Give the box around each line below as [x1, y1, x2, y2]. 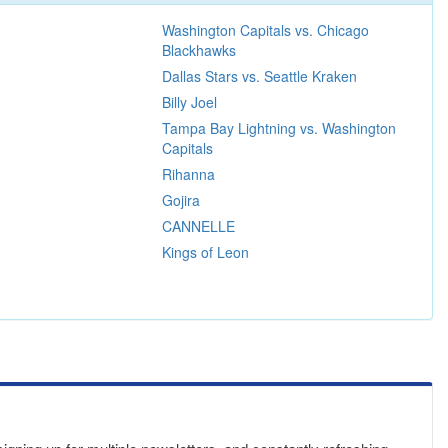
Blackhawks [161, 39, 236, 60]
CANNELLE [161, 215, 235, 236]
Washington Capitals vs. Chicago [161, 19, 369, 40]
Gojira [161, 189, 200, 210]
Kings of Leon [161, 241, 249, 262]
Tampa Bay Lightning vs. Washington [161, 117, 396, 138]
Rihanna [161, 163, 215, 184]
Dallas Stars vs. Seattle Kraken [161, 65, 357, 86]
